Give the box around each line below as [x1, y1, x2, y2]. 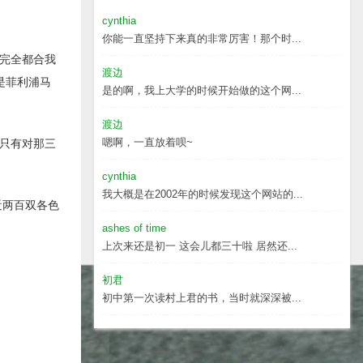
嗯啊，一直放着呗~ [102, 136, 193, 148]
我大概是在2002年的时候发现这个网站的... [102, 188, 303, 200]
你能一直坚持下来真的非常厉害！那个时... [102, 32, 301, 45]
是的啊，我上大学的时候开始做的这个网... [102, 84, 301, 96]
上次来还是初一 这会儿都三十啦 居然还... [102, 240, 297, 252]
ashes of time [102, 222, 166, 234]
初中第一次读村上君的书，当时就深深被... [102, 292, 301, 304]
